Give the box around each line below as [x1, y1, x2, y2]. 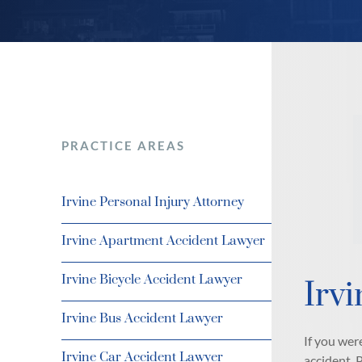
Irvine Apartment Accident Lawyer [61, 233, 265, 249]
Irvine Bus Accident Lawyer [61, 310, 223, 326]
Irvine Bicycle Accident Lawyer [61, 271, 242, 288]
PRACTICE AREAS [61, 138, 185, 153]
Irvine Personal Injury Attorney [61, 194, 244, 210]
